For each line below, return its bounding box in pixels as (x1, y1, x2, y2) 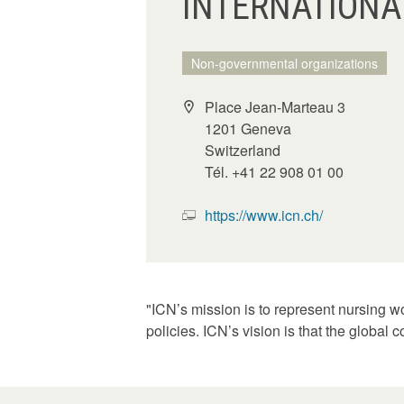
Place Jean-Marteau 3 (205, 96, 345, 117)
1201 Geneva (205, 118, 291, 139)
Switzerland (205, 140, 280, 161)
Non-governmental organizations (191, 54, 378, 72)
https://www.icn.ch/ (205, 205, 323, 225)
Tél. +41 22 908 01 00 (205, 161, 344, 182)
